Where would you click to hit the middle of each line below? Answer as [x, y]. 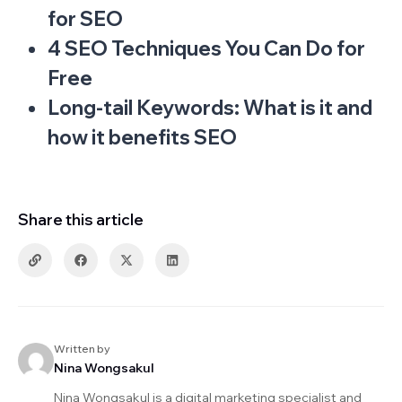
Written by [82, 348]
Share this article [81, 219]
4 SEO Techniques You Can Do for [206, 48]
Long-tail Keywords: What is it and [210, 107]
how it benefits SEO [142, 137]
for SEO [85, 18]
